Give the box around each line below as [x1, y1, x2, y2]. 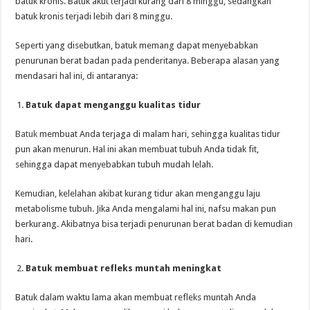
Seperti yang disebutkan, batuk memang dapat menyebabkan [15, 40, 259, 51]
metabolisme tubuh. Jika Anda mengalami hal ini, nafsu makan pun [15, 203, 277, 215]
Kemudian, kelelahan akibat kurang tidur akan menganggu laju [15, 188, 261, 199]
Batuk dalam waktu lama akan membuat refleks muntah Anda [15, 292, 257, 303]
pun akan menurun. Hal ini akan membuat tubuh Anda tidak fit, [15, 144, 259, 155]
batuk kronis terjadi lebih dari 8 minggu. [15, 11, 173, 22]
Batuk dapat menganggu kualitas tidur [26, 100, 201, 111]
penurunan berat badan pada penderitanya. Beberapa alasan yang [15, 55, 280, 66]
